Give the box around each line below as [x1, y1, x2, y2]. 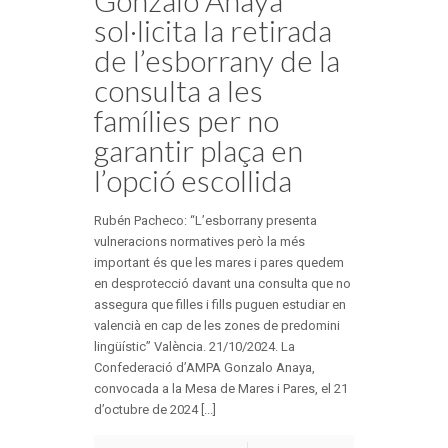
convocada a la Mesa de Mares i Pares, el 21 [94, 380, 348, 396]
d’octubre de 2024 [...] [94, 401, 216, 417]
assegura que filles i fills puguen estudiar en [94, 296, 346, 312]
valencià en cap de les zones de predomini [94, 317, 340, 333]
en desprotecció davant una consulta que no [94, 275, 351, 291]
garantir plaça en [94, 131, 303, 168]
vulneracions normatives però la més [94, 233, 305, 249]
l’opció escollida [94, 161, 292, 198]
